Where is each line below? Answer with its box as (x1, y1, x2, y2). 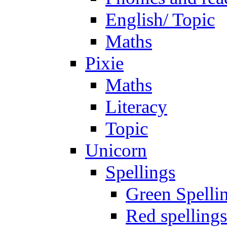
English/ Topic (105, 9, 215, 30)
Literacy (105, 96, 167, 117)
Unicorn (85, 139, 147, 161)
